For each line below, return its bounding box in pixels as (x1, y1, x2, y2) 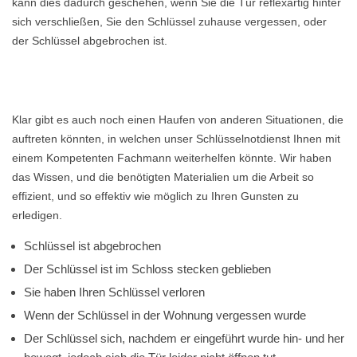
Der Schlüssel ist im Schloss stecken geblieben (24, 262, 271, 276)
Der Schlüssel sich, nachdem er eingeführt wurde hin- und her (24, 331, 344, 345)
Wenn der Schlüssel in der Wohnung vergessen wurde (24, 308, 306, 322)
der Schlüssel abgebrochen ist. (12, 34, 167, 47)
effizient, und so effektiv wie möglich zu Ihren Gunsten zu (12, 190, 299, 202)
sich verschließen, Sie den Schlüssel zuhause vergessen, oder (12, 15, 327, 28)
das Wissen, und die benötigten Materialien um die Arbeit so (12, 171, 314, 183)
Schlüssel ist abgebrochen (24, 239, 161, 253)
